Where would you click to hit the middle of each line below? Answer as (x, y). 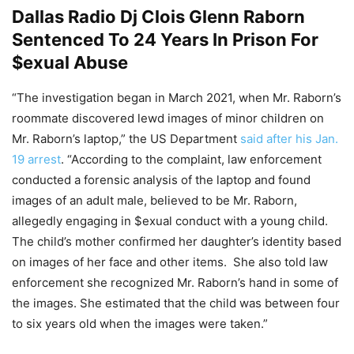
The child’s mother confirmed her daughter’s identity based (177, 242)
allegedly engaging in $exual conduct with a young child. (170, 221)
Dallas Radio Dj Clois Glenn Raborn (158, 17)
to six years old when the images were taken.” (140, 324)
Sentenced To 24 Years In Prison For (165, 40)
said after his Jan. (289, 139)
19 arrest (36, 160)
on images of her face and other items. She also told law (170, 262)
